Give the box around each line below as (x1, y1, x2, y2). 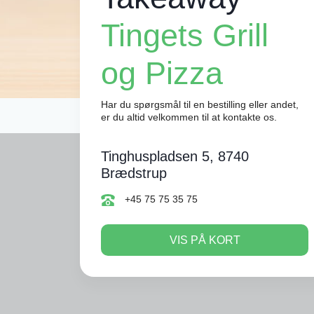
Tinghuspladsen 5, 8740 (101, 149, 249, 164)
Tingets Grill (101, 18, 268, 53)
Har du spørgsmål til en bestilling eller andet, (101, 99, 299, 110)
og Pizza (101, 55, 223, 91)
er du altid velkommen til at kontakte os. (101, 111, 277, 123)
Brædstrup (101, 165, 167, 181)
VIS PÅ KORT (169, 233, 240, 246)
